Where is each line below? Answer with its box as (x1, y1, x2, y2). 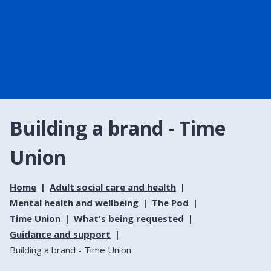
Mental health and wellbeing (10, 196, 139, 209)
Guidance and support (10, 227, 111, 240)
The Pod (152, 196, 189, 209)
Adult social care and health (50, 180, 176, 193)
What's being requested (74, 212, 184, 224)
